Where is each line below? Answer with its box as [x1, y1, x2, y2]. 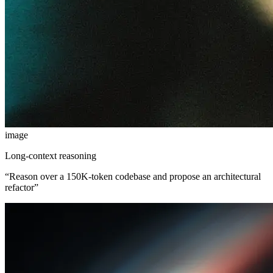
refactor [5, 182, 34, 193]
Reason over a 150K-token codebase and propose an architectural [9, 171, 261, 182]
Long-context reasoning [5, 150, 96, 161]
